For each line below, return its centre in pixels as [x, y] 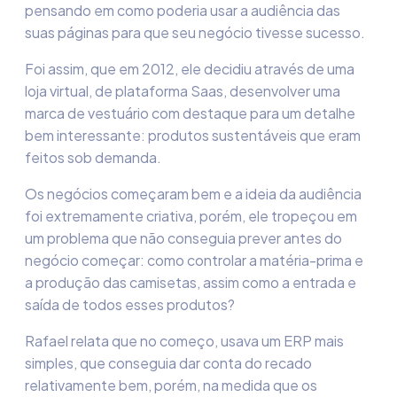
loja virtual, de [70, 91]
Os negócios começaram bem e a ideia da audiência [193, 194]
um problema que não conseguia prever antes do [183, 238]
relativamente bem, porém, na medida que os [171, 385]
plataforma [153, 91]
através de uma [303, 69]
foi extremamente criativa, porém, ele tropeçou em [191, 216]
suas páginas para [84, 32]
